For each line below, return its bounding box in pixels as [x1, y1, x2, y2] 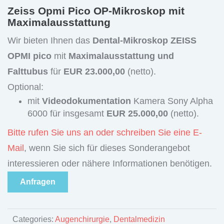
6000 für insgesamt [27, 108, 106, 118]
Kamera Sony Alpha [131, 96, 213, 106]
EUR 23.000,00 [61, 66, 125, 76]
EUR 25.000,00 [106, 108, 168, 118]
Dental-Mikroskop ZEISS [92, 35, 196, 45]
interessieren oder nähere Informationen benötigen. [7, 158, 212, 168]
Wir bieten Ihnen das [7, 35, 92, 45]
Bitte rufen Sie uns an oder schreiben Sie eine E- [7, 127, 202, 137]
